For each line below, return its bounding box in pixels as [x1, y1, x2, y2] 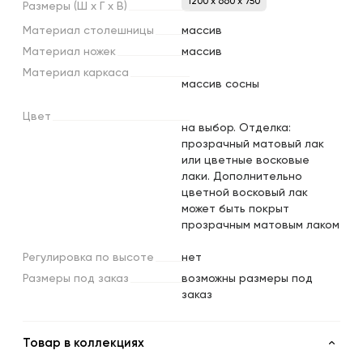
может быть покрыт [181, 203, 289, 216]
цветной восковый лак [181, 187, 308, 199]
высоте [113, 252, 154, 264]
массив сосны [181, 79, 259, 91]
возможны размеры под [181, 273, 313, 285]
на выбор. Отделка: [181, 122, 291, 135]
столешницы [83, 25, 154, 37]
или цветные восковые [181, 155, 310, 167]
